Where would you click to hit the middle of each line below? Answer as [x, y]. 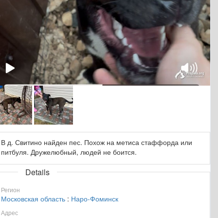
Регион [10, 189]
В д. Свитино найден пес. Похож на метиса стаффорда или [97, 142]
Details [37, 172]
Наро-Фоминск [95, 198]
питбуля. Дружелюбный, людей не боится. [69, 152]
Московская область [33, 198]
